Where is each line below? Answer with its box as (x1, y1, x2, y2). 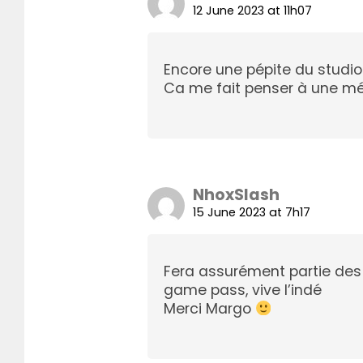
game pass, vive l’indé (164, 280, 322, 301)
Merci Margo (164, 299, 255, 319)
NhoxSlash (193, 184, 280, 207)
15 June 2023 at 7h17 (193, 204, 310, 221)
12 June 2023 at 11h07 (193, 2, 312, 19)
